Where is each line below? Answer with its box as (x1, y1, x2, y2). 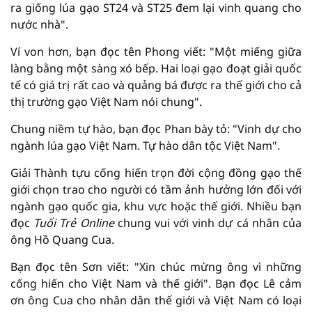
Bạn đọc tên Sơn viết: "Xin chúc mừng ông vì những (10, 258, 302, 274)
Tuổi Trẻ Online (33, 214, 114, 231)
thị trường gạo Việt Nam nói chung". (10, 93, 202, 109)
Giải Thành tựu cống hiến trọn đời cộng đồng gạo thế (10, 164, 302, 180)
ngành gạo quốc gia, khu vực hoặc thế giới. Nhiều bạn (10, 198, 302, 214)
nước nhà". (10, 16, 68, 32)
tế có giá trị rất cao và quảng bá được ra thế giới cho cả (10, 77, 302, 93)
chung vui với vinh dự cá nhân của (114, 214, 302, 231)
